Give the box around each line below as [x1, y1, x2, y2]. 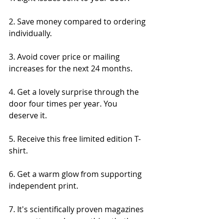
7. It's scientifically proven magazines [9, 203, 146, 215]
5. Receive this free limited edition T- [9, 133, 141, 144]
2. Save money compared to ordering [9, 16, 148, 27]
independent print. [9, 180, 78, 191]
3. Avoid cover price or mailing [9, 51, 122, 62]
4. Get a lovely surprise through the [9, 86, 141, 97]
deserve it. [9, 109, 47, 121]
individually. [9, 27, 52, 39]
